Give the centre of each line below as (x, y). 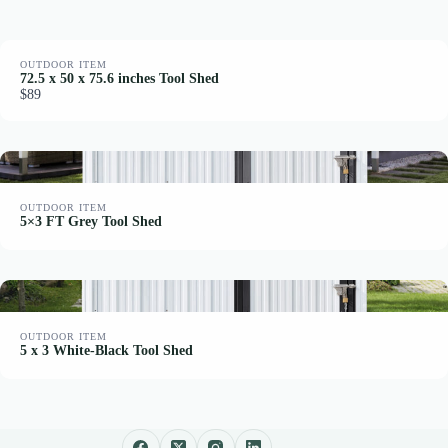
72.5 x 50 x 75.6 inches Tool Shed (119, 77)
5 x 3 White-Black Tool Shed (106, 349)
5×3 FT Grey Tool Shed (91, 220)
